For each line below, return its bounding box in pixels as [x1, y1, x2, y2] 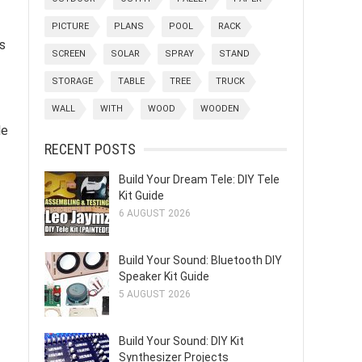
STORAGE [52, 76, 93, 86]
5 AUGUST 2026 [119, 288, 191, 300]
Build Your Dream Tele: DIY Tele [119, 173, 280, 186]
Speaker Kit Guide [119, 270, 209, 283]
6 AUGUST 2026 [119, 208, 191, 219]
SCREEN [52, 48, 86, 59]
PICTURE [52, 21, 89, 32]
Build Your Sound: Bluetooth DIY [119, 254, 282, 267]
